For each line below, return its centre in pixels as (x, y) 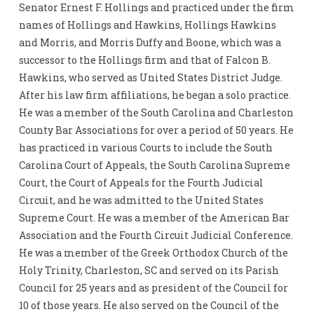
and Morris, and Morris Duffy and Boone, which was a (150, 43)
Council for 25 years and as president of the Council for (153, 288)
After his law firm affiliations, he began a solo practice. (155, 95)
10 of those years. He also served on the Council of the (149, 306)
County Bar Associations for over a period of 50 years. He (156, 130)
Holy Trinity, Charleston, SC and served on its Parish (149, 271)
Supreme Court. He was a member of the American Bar (154, 218)
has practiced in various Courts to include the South (145, 148)
